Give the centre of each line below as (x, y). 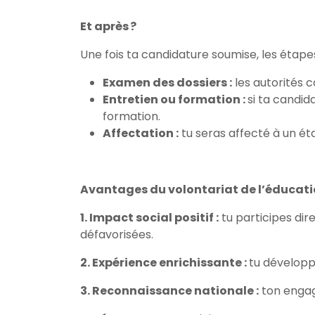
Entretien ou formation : (175, 99)
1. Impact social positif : (149, 218)
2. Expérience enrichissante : (165, 263)
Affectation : (141, 133)
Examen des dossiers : (167, 83)
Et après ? (108, 26)
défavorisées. (117, 234)
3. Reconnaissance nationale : (169, 291)
